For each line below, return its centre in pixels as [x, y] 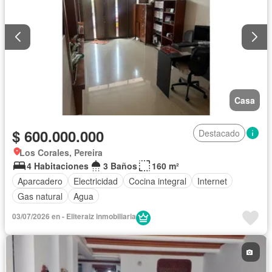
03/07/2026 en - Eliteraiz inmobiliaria [74, 216]
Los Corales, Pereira [61, 153]
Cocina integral [158, 181]
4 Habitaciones [58, 166]
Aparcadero [40, 181]
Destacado [219, 133]
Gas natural [40, 196]
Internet [212, 181]
